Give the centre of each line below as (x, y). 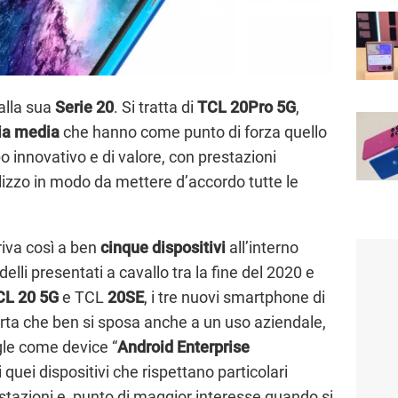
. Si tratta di (155, 107)
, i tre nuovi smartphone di (235, 298)
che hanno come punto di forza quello (193, 132)
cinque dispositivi (163, 248)
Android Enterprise (183, 347)
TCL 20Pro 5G (247, 107)
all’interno (262, 248)
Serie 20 (84, 107)
